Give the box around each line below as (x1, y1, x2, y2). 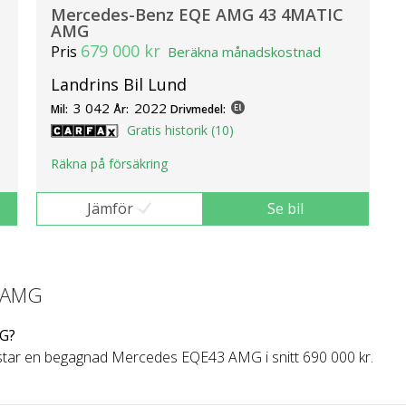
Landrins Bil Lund (51, 73, 187, 96)
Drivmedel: (170, 101, 226, 118)
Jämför (86, 198, 133, 219)
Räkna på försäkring (51, 155, 168, 173)
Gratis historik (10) (127, 121, 234, 140)
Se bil (267, 198, 304, 219)
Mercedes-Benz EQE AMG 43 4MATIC (51, 4, 343, 26)
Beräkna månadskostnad (168, 43, 321, 62)
